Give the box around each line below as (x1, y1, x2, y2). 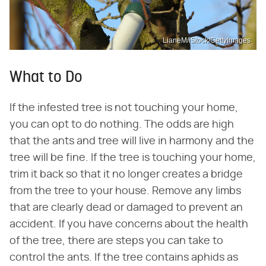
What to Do (9, 69, 83, 86)
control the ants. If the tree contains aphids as (9, 252, 238, 263)
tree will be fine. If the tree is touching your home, (9, 152, 256, 163)
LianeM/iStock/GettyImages (163, 36, 251, 45)
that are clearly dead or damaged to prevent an (9, 202, 243, 213)
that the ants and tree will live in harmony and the (9, 135, 254, 147)
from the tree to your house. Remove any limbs (9, 185, 241, 197)
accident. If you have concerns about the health (9, 218, 248, 230)
